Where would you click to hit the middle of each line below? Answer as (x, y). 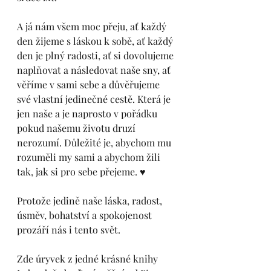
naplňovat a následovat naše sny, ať (95, 70)
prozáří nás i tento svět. (70, 230)
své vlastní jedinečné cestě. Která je (95, 99)
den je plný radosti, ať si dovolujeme (96, 55)
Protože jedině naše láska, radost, (91, 201)
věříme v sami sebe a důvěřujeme (90, 84)
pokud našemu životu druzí (77, 128)
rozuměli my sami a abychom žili (90, 157)
